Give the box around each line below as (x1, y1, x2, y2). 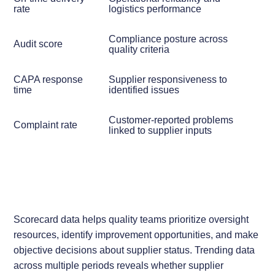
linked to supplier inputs (108, 125, 212, 136)
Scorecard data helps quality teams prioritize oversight (14, 214, 249, 225)
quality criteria (108, 44, 169, 55)
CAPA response (14, 74, 83, 85)
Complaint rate (14, 119, 78, 131)
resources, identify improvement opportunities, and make (14, 229, 259, 241)
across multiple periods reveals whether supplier (14, 260, 224, 271)
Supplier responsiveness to (108, 74, 227, 85)
